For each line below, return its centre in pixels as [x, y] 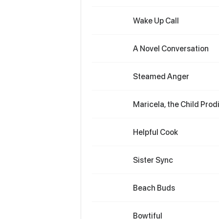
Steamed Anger [161, 76]
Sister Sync [153, 160]
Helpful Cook [155, 132]
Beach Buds [154, 188]
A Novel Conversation [171, 48]
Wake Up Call [156, 21]
